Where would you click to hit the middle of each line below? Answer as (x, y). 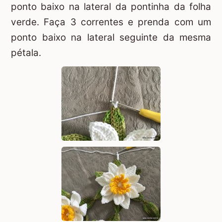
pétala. (26, 53)
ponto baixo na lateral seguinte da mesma (111, 37)
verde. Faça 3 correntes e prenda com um (111, 22)
